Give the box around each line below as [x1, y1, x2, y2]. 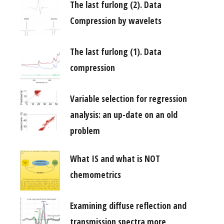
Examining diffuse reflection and [70, 199, 186, 212]
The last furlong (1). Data [70, 45, 161, 58]
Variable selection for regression [70, 92, 187, 105]
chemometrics [70, 168, 121, 181]
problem [70, 124, 100, 137]
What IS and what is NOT [70, 152, 160, 165]
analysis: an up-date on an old [70, 108, 177, 121]
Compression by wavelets [70, 14, 161, 27]
